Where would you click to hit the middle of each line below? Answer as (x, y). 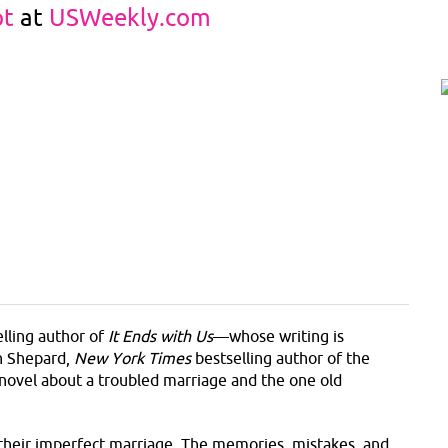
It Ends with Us (160, 335)
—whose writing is (278, 335)
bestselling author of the (280, 357)
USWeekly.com (126, 16)
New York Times (132, 357)
